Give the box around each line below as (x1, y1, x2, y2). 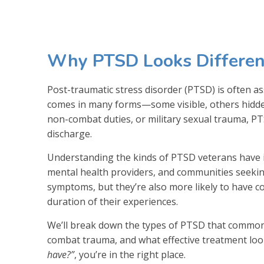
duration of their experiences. (47, 194, 178, 208)
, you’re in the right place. (74, 247, 186, 261)
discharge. (47, 127, 92, 140)
